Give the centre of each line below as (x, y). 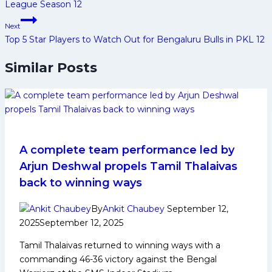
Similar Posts (51, 67)
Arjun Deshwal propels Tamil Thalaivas (128, 167)
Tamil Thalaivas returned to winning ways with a (120, 246)
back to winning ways (81, 183)
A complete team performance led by (127, 150)
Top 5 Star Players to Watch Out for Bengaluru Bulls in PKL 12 (135, 39)
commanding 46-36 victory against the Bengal (118, 260)
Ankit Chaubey (134, 209)
